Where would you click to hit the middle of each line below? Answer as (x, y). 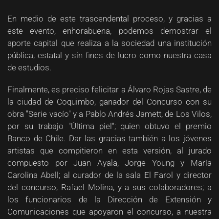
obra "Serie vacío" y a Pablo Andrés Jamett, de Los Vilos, (109, 114)
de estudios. (29, 67)
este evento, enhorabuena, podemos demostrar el (109, 31)
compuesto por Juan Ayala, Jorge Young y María (109, 163)
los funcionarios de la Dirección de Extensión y (109, 199)
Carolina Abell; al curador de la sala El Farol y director (109, 175)
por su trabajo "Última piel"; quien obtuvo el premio (109, 126)
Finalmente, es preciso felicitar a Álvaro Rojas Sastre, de (109, 89)
